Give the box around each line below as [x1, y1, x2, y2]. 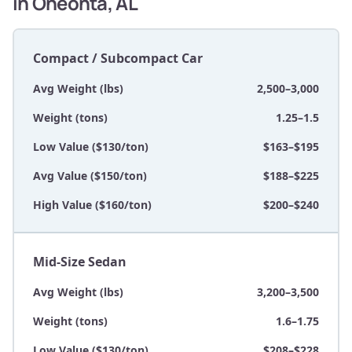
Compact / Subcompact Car [33, 49, 203, 68]
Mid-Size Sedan [33, 253, 126, 271]
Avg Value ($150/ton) [33, 168, 147, 184]
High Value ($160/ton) [33, 197, 152, 213]
